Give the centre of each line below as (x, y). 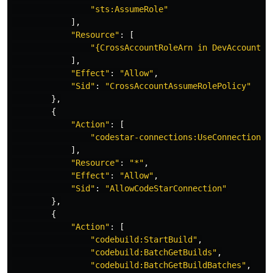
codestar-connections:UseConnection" (180, 137)
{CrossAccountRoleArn (144, 47)
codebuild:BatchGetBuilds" (156, 252)
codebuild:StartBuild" (146, 239)
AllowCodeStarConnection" (168, 188)
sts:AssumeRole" (132, 9)
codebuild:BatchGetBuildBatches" (171, 265)
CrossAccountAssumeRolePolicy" (180, 86)
